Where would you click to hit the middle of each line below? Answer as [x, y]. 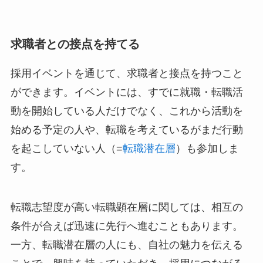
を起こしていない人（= [66, 148]
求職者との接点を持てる [75, 44]
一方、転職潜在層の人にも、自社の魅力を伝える [127, 245]
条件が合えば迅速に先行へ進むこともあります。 [127, 226]
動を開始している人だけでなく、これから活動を [127, 111]
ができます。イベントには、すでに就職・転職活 [127, 92]
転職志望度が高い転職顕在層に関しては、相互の [127, 207]
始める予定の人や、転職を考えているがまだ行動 [127, 129]
